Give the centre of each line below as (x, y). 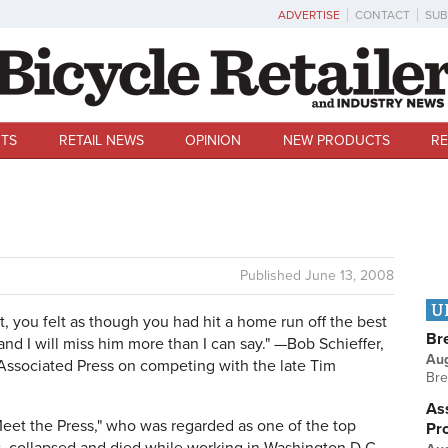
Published (272, 275)
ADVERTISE (309, 15)
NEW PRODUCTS (336, 140)
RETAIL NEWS (101, 140)
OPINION (213, 140)
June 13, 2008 (349, 275)
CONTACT (382, 15)
